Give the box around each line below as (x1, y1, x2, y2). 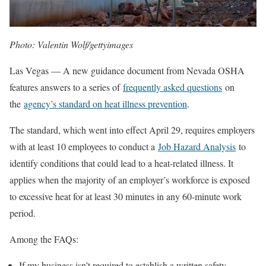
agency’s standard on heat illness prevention (24, 97, 187, 110)
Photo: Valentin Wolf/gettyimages (9, 37, 133, 50)
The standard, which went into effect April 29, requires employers (9, 123, 255, 136)
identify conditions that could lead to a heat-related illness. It (9, 156, 233, 169)
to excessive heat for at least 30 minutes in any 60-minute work (9, 189, 242, 202)
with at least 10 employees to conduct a (9, 140, 158, 153)
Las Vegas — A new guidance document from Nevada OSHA (9, 64, 245, 77)
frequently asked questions (123, 80, 222, 93)
